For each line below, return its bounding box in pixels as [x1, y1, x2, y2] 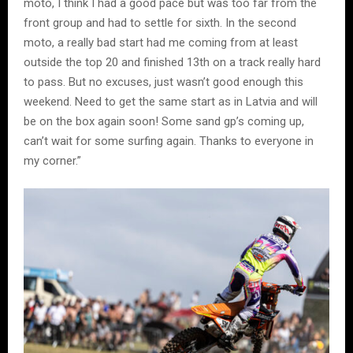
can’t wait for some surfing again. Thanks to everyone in [24, 134, 314, 149]
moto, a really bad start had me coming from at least [24, 35, 298, 50]
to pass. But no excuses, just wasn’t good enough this [24, 75, 303, 90]
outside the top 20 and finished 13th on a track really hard [24, 55, 321, 70]
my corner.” [24, 154, 81, 169]
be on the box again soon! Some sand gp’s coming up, [24, 114, 304, 129]
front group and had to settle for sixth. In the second [24, 16, 296, 31]
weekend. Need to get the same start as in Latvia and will [24, 95, 318, 110]
